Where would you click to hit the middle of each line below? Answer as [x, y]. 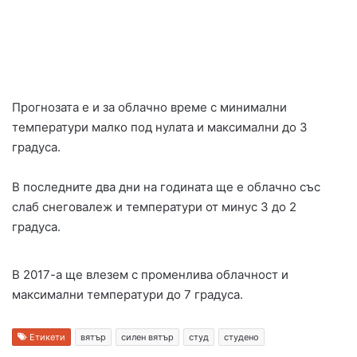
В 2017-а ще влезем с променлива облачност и [150, 274]
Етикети [46, 337]
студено [241, 337]
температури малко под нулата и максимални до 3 [160, 127]
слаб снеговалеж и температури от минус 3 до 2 [154, 206]
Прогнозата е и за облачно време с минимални [149, 107]
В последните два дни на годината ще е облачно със [166, 186]
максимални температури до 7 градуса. [127, 294]
